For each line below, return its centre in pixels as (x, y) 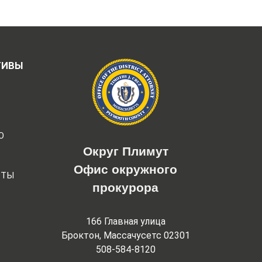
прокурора (126, 187)
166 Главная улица (125, 222)
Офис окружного (126, 169)
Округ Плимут (125, 151)
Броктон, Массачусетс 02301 (125, 236)
